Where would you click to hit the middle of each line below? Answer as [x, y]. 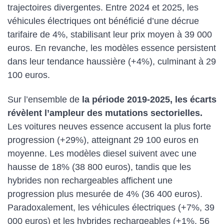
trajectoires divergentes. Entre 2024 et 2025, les [103, 8]
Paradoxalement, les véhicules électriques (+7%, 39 [111, 207]
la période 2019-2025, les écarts [148, 99]
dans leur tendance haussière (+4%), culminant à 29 [112, 62]
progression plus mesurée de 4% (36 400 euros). [105, 194]
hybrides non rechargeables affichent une [90, 180]
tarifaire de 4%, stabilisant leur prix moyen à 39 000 [110, 35]
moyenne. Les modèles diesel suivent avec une [102, 153]
